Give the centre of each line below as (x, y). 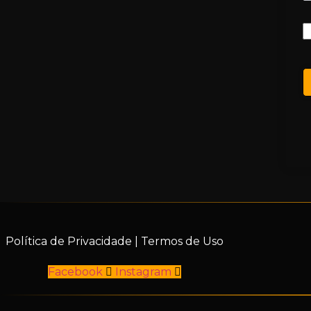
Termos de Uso (182, 242)
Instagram (143, 272)
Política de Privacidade (69, 242)
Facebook (75, 272)
